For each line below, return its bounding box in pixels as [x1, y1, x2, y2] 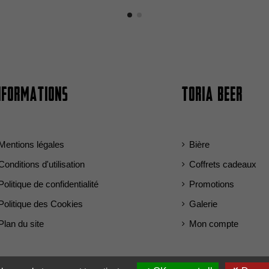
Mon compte [189, 218, 238, 229]
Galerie [189, 198, 217, 209]
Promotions [189, 178, 234, 189]
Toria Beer [181, 84, 243, 106]
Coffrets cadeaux [189, 159, 256, 169]
